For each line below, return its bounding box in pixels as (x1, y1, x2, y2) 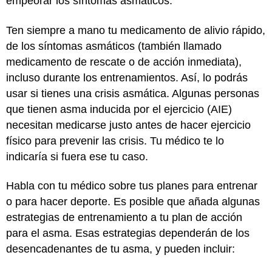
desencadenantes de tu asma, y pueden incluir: (6, 243, 235, 256)
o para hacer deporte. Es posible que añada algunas (6, 195, 260, 208)
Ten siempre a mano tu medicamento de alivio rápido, (6, 24, 265, 36)
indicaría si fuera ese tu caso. (6, 150, 148, 163)
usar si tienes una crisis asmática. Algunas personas (6, 87, 259, 100)
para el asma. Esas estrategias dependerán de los (6, 227, 250, 240)
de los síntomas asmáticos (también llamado (6, 39, 222, 52)
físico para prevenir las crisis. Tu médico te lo (6, 134, 224, 147)
